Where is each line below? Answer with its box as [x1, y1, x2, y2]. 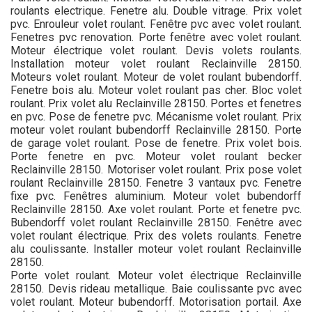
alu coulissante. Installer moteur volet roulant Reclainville [10, 242, 302, 256]
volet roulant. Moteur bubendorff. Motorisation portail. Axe [10, 295, 302, 309]
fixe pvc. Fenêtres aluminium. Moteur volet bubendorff [10, 189, 302, 203]
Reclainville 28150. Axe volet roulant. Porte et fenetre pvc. [10, 203, 302, 216]
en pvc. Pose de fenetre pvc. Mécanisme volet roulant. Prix [10, 110, 302, 123]
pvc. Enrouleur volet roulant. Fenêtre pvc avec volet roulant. [10, 17, 302, 31]
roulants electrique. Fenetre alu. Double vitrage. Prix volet [10, 4, 302, 17]
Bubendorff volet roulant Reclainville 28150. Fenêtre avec [10, 216, 302, 229]
